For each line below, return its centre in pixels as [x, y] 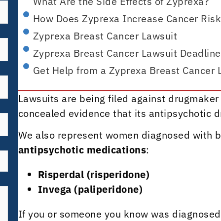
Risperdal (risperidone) [93, 175]
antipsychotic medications [82, 150]
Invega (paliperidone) [90, 189]
